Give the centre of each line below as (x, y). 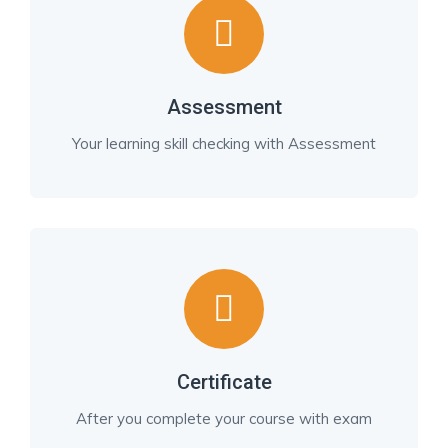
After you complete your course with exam (224, 418)
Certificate (224, 382)
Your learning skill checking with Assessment (224, 143)
